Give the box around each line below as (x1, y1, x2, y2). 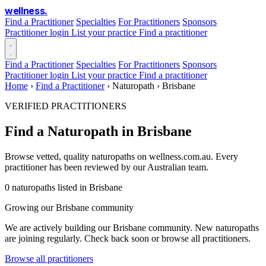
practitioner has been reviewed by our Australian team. (5, 161, 208, 172)
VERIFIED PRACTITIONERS (5, 101, 126, 111)
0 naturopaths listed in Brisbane (5, 182, 122, 192)
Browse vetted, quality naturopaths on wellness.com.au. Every (5, 151, 238, 161)
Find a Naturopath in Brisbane (5, 123, 192, 139)
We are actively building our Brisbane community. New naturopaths (5, 222, 259, 233)
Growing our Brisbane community (5, 202, 134, 213)
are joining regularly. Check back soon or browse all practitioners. (5, 233, 251, 243)
